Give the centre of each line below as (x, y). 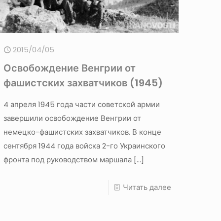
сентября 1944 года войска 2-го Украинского (85, 146)
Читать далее (147, 187)
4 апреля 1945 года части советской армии (82, 104)
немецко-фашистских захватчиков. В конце (83, 132)
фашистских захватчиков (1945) (83, 83)
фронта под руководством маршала (68, 159)
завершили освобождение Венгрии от (73, 118)
